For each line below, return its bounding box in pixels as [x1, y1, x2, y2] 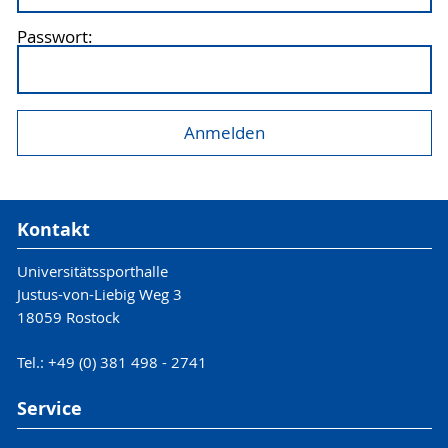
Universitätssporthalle [16, 261, 168, 282]
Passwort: [16, 26, 93, 49]
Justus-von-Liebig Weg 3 [16, 284, 182, 305]
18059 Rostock [16, 307, 120, 328]
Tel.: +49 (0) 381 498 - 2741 [16, 352, 207, 373]
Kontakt [16, 216, 90, 242]
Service [16, 396, 82, 422]
